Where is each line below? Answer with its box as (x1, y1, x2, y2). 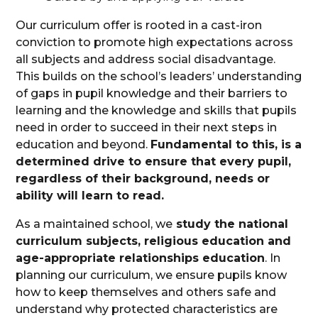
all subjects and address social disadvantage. (16, 53, 276, 67)
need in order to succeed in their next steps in (16, 121, 278, 135)
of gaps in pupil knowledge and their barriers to (16, 87, 288, 101)
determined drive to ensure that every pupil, (16, 155, 292, 169)
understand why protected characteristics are (16, 302, 278, 317)
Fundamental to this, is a (150, 138, 302, 152)
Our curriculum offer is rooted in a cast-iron (16, 18, 263, 33)
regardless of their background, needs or (16, 172, 270, 186)
